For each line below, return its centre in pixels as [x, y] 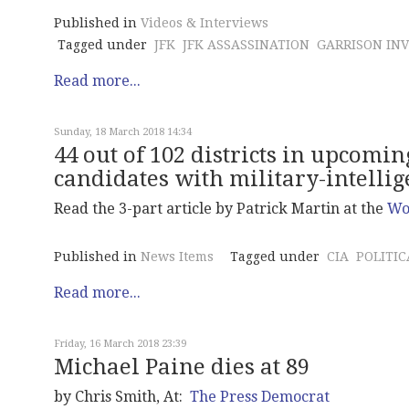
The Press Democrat [260, 397]
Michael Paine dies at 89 [182, 367]
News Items [177, 257]
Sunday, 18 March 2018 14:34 [123, 132]
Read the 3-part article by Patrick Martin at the [220, 209]
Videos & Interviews [204, 23]
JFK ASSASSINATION [246, 45]
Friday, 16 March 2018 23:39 [120, 344]
